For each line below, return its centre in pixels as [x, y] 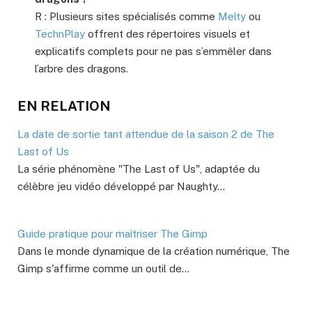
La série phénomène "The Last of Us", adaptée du [139, 169]
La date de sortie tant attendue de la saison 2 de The [146, 134]
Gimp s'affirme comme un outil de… [103, 269]
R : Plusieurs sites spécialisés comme [126, 16]
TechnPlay [60, 33]
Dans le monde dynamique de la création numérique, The [154, 251]
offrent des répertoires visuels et [167, 33]
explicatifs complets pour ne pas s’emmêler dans [153, 51]
